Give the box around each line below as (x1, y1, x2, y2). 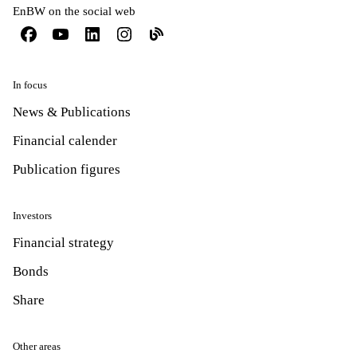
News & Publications (13, 104, 131, 120)
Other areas (13, 339, 61, 352)
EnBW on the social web (13, 4, 135, 18)
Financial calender (13, 132, 117, 148)
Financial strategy (13, 234, 114, 250)
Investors (13, 209, 52, 222)
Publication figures (13, 161, 120, 177)
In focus (13, 78, 47, 91)
